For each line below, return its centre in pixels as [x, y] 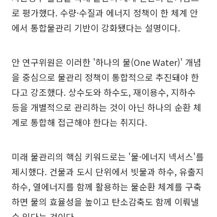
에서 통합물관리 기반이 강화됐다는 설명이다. [96, 28]
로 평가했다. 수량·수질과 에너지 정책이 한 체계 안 [105, 13]
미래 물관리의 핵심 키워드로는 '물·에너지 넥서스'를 [108, 157]
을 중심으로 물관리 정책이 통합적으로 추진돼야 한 [105, 77]
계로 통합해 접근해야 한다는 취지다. [79, 122]
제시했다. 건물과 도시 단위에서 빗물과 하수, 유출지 [108, 172]
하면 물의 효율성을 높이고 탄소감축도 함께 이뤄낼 [105, 202]
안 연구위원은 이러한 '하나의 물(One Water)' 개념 [107, 62]
